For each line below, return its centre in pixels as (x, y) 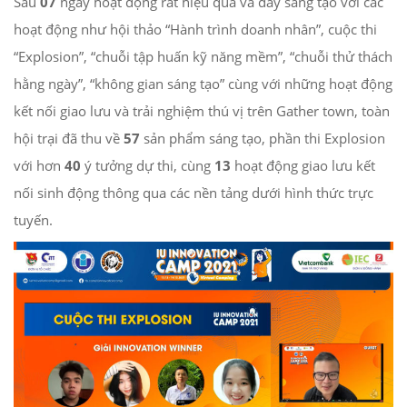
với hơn (37, 166)
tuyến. (33, 220)
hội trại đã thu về (69, 139)
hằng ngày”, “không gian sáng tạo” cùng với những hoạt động (203, 84)
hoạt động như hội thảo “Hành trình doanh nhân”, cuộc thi (195, 30)
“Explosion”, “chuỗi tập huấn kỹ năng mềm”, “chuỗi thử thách (203, 57)
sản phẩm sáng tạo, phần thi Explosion (263, 139)
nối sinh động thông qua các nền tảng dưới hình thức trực (194, 193)
